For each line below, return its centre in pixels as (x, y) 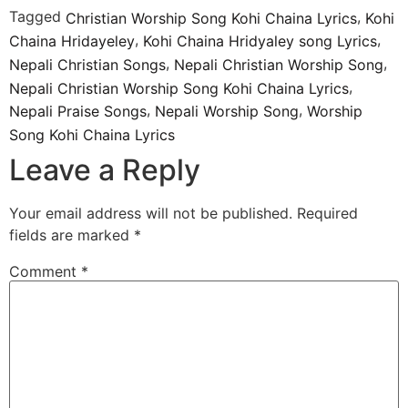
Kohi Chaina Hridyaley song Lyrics (260, 41)
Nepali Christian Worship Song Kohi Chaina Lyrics (179, 88)
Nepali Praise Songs (78, 111)
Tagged (37, 16)
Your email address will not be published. (151, 213)
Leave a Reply (105, 169)
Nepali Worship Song (227, 111)
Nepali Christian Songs (87, 64)
